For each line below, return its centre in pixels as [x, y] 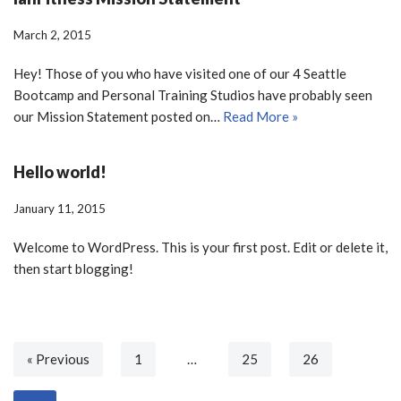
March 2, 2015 [52, 35]
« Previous [58, 359]
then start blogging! [73, 269]
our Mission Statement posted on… [118, 116]
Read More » [260, 116]
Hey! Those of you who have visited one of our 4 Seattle [180, 73]
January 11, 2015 [60, 209]
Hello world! [60, 172]
